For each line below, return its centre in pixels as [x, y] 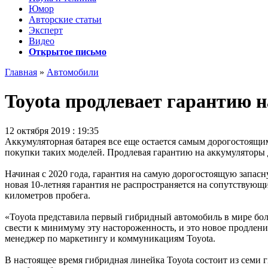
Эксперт [46, 30]
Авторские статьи [65, 19]
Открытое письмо [68, 52]
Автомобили [73, 72]
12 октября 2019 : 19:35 [52, 130]
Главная [21, 72]
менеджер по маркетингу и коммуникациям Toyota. [110, 238]
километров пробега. [48, 195]
